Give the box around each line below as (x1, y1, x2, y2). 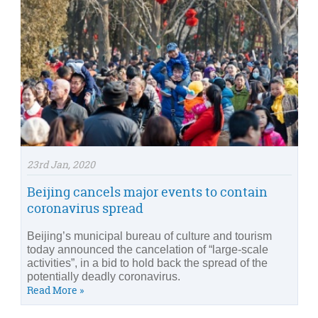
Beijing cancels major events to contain (27, 182, 268, 201)
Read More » (27, 283, 84, 297)
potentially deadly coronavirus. (27, 270, 180, 283)
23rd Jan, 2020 (27, 157, 95, 171)
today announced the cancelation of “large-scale (27, 243, 268, 256)
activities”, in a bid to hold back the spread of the (27, 256, 268, 269)
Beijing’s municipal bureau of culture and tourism (27, 229, 272, 242)
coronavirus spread (27, 199, 143, 217)
